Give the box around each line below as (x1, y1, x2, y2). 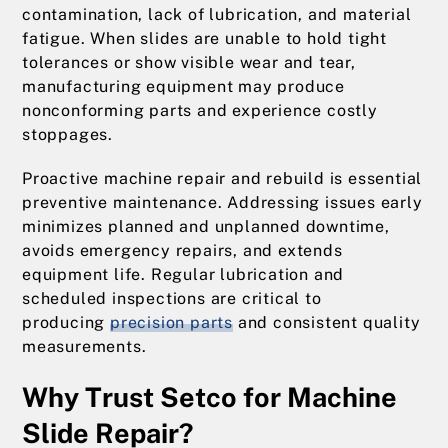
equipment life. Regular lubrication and (22, 265, 345, 284)
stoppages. (22, 125, 118, 144)
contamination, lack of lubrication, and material (22, 5, 412, 24)
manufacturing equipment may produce (22, 77, 345, 96)
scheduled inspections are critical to (22, 289, 322, 308)
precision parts (110, 313, 234, 332)
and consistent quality (233, 313, 421, 332)
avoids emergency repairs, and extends (22, 241, 343, 260)
